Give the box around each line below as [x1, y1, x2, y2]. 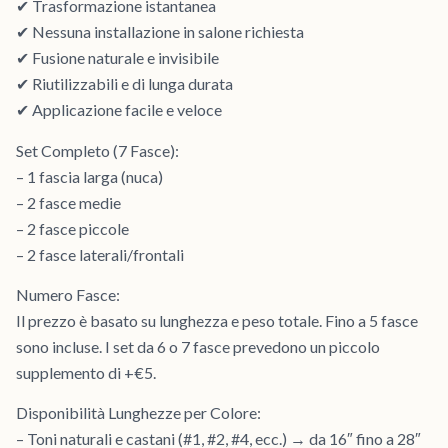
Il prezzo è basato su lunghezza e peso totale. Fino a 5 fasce [16, 310, 418, 330]
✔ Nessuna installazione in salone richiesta [16, 22, 304, 42]
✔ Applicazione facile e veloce [16, 100, 222, 120]
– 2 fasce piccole [16, 218, 129, 238]
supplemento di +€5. [16, 362, 156, 382]
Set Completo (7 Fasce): [16, 140, 179, 160]
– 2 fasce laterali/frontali [16, 244, 184, 264]
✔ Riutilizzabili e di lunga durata [16, 74, 233, 94]
